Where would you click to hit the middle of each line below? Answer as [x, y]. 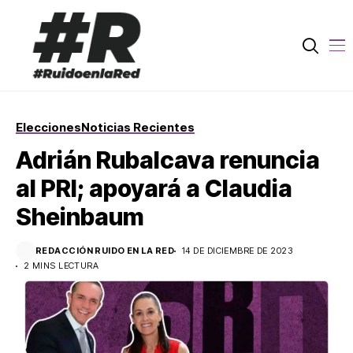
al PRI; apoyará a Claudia [154, 189]
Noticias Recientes [138, 128]
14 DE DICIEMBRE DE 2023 [238, 251]
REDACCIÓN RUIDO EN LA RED [105, 251]
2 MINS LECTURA [61, 266]
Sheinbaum [80, 217]
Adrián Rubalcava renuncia [168, 160]
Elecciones [48, 128]
